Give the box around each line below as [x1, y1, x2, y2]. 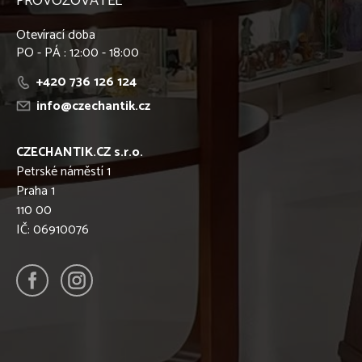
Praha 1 [16, 180, 55, 203]
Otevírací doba [16, 24, 95, 47]
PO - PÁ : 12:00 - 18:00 [16, 42, 139, 65]
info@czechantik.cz [36, 95, 150, 118]
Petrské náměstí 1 [16, 161, 111, 183]
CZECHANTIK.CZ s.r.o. [16, 141, 143, 164]
